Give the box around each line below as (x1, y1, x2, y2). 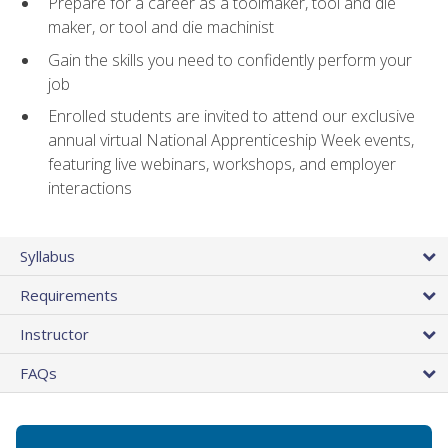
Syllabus (20, 245, 75, 266)
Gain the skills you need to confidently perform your (48, 48, 412, 71)
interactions (48, 177, 132, 200)
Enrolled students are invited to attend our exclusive (48, 105, 415, 128)
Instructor (20, 323, 89, 344)
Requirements (20, 284, 118, 305)
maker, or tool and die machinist (48, 16, 274, 39)
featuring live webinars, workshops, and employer (48, 153, 396, 176)
